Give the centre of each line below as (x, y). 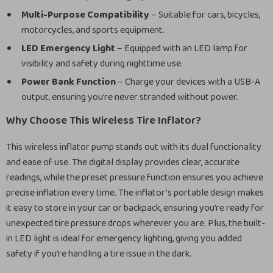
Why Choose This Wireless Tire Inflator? (104, 121)
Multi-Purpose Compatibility (85, 15)
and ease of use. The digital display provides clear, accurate (123, 162)
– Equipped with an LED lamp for (181, 48)
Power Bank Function (69, 82)
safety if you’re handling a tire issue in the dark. (99, 254)
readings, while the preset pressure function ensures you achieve (135, 178)
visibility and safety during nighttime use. (102, 64)
